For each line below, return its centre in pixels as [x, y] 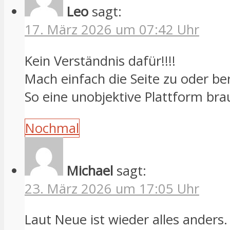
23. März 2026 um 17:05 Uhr [112, 188]
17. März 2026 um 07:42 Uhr [112, 30]
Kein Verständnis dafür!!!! [100, 61]
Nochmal [52, 128]
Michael [90, 170]
